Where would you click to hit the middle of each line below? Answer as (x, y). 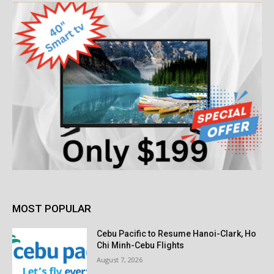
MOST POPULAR (52, 208)
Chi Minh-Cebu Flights (141, 245)
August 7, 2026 (120, 259)
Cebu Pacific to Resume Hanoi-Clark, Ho (177, 233)
